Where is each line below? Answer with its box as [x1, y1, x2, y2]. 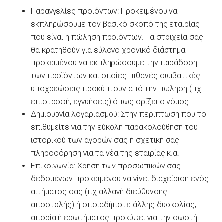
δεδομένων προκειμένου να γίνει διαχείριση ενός [31, 173, 209, 183]
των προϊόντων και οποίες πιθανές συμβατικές [31, 70, 201, 80]
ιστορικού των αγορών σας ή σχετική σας [31, 135, 180, 145]
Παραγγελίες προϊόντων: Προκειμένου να [31, 6, 178, 16]
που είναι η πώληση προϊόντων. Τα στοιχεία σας [31, 32, 204, 42]
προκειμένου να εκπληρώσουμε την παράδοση [31, 57, 198, 67]
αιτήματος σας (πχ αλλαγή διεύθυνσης [31, 186, 167, 196]
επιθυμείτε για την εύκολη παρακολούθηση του [31, 122, 198, 132]
